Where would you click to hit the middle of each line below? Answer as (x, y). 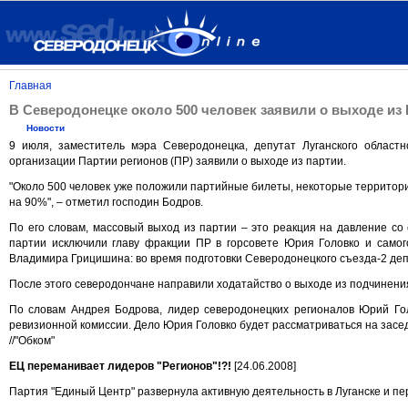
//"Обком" (32, 341)
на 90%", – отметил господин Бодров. (106, 203)
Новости (46, 128)
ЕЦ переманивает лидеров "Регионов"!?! (120, 366)
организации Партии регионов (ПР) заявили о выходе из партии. (178, 162)
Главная (31, 86)
